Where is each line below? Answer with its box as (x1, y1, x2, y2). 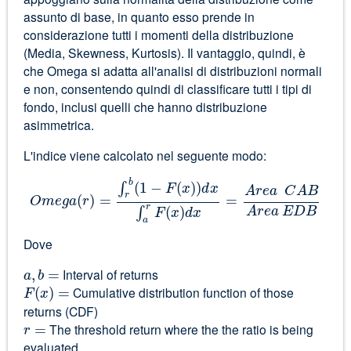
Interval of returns (59, 266, 158, 284)
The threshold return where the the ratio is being (45, 320, 313, 338)
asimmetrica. (23, 115, 94, 133)
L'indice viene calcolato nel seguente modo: (23, 146, 266, 164)
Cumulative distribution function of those (69, 284, 294, 302)
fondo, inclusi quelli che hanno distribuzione (23, 97, 267, 115)
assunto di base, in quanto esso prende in (23, 7, 255, 25)
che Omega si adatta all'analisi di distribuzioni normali (23, 61, 322, 79)
